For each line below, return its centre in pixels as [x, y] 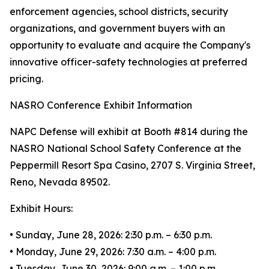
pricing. [26, 78]
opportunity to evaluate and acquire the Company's [130, 45]
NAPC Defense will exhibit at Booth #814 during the [129, 131]
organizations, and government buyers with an [117, 28]
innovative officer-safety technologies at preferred [128, 62]
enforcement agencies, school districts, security [119, 11]
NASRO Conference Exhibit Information [101, 105]
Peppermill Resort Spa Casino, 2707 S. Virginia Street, [132, 165]
